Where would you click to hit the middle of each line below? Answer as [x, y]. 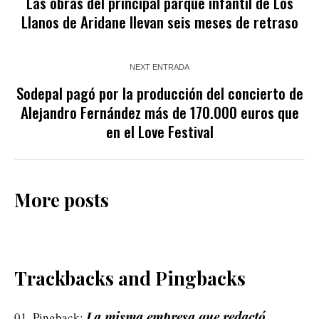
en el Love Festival [159, 131]
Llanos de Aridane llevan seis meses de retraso [159, 21]
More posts [62, 199]
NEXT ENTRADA [159, 67]
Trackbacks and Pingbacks [130, 278]
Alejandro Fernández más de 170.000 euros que [159, 112]
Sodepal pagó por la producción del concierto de [159, 93]
